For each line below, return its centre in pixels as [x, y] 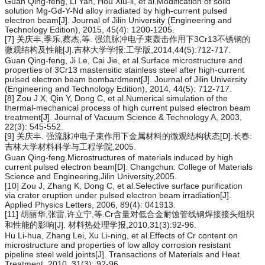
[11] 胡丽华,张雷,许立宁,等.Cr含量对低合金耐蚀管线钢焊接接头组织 [130, 214]
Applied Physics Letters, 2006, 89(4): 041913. [90, 204]
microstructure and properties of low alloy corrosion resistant [118, 245]
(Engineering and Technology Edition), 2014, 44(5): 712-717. [118, 88]
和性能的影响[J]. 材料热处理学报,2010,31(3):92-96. [101, 224]
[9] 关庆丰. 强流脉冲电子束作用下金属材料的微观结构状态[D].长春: [128, 136]
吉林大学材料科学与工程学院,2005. [70, 146]
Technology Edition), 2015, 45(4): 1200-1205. [90, 29]
